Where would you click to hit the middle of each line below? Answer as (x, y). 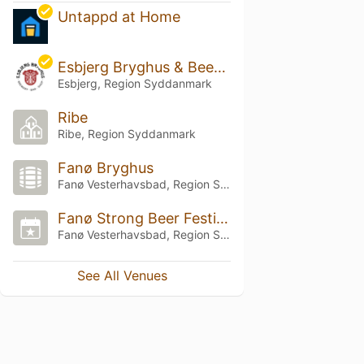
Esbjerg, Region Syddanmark (134, 84)
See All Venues (122, 275)
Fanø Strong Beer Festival (222, 218)
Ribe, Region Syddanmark (126, 134)
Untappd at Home (119, 17)
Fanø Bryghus (105, 168)
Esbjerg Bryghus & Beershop (219, 67)
